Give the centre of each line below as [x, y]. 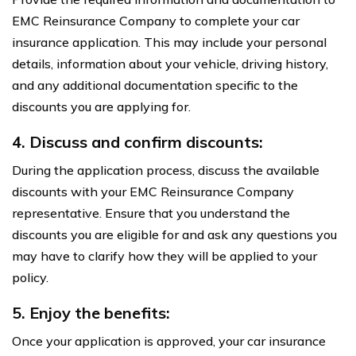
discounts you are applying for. [101, 107]
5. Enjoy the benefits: [91, 313]
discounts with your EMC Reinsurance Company [153, 192]
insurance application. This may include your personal [169, 43]
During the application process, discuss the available [166, 170]
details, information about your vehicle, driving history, [170, 64]
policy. [30, 278]
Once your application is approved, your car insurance [169, 341]
